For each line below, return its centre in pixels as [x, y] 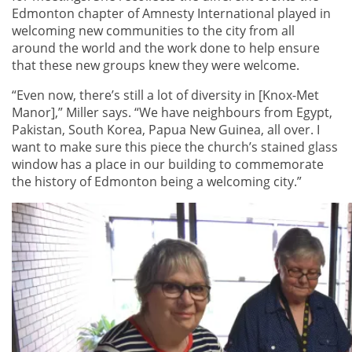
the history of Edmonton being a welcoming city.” [157, 182]
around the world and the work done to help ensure [166, 48]
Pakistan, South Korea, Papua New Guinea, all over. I [166, 130]
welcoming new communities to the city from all [153, 31]
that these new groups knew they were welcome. [156, 66]
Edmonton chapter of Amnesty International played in [171, 14]
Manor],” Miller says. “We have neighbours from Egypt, [172, 113]
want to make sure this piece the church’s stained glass [175, 147]
